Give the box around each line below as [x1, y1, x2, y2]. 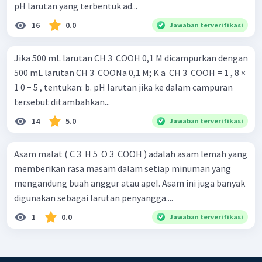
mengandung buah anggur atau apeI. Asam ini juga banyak [14, 177, 245, 189]
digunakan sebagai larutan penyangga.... [14, 192, 173, 204]
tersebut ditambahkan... [14, 96, 110, 108]
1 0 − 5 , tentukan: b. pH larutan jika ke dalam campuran [14, 81, 85, 94]
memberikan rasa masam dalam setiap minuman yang [14, 163, 231, 175]
